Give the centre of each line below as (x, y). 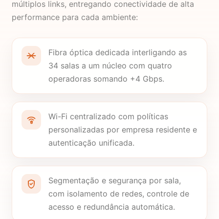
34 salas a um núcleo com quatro (110, 65)
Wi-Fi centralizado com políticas (108, 116)
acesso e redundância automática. (111, 207)
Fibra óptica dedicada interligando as (117, 52)
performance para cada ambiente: (75, 17)
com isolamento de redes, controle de (119, 193)
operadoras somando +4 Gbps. (106, 78)
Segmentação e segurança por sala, (114, 180)
